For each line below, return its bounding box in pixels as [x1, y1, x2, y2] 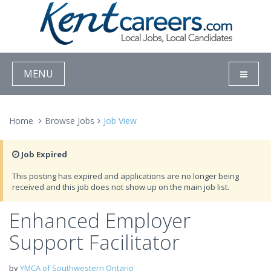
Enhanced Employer [9, 207, 191, 234]
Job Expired [19, 149, 67, 160]
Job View [103, 115, 137, 126]
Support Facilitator [9, 229, 180, 256]
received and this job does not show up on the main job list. [12, 181, 229, 192]
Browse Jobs [45, 115, 94, 126]
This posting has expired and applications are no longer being [12, 171, 239, 181]
